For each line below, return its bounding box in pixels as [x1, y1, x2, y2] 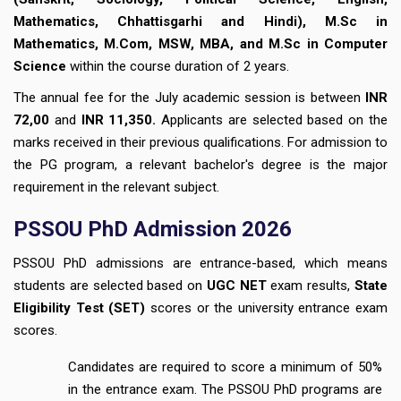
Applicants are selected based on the [161, 111, 388, 128]
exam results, [266, 277, 351, 294]
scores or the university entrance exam [145, 299, 388, 316]
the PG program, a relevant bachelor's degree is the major [13, 156, 388, 173]
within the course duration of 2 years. [66, 57, 289, 74]
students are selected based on [13, 277, 207, 294]
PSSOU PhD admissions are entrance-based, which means [13, 254, 388, 271]
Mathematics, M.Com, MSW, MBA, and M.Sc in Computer [13, 35, 388, 52]
